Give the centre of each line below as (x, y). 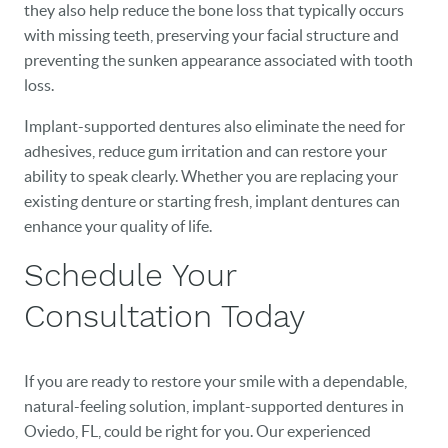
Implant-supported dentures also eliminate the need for (214, 126)
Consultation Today (164, 316)
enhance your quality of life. (118, 226)
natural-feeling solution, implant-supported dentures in (214, 406)
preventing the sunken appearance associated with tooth (218, 60)
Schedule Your (130, 275)
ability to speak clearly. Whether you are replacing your (211, 176)
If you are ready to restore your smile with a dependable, (215, 381)
